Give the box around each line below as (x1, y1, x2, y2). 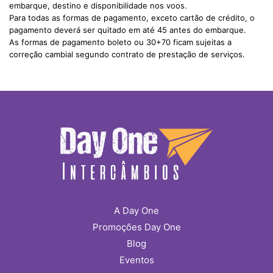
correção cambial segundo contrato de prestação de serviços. (9, 49, 245, 60)
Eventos (119, 253, 154, 266)
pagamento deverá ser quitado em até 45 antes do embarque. (9, 25, 246, 35)
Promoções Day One (92, 221, 181, 233)
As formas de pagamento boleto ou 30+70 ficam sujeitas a (9, 37, 232, 48)
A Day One (114, 204, 159, 216)
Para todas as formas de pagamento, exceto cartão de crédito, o (9, 13, 255, 23)
